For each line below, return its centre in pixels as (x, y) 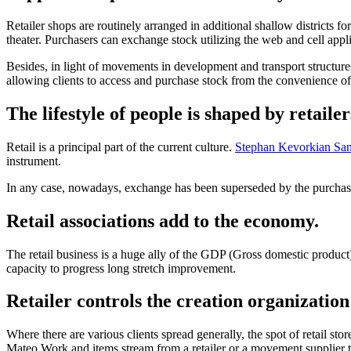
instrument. (34, 161)
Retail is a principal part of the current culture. (121, 147)
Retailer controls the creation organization (178, 301)
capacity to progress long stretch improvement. (121, 268)
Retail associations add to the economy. (163, 221)
